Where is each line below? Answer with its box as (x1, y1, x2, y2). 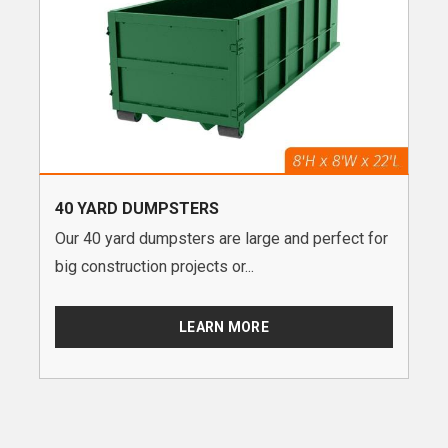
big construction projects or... (55, 257, 254, 277)
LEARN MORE (179, 319, 269, 336)
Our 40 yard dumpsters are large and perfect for (55, 229, 388, 249)
